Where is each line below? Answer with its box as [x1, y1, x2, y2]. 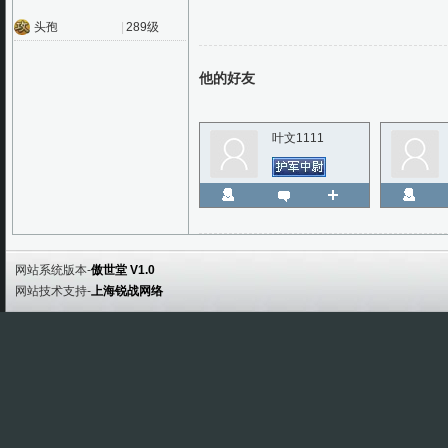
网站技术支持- [15, 284, 91, 298]
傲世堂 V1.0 [91, 263, 155, 277]
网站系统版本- [15, 263, 91, 277]
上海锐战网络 [91, 284, 163, 298]
